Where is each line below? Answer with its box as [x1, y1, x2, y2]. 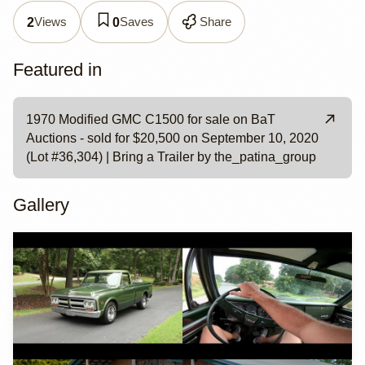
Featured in [13, 59, 102, 81]
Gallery [13, 194, 69, 215]
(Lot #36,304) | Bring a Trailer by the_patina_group [26, 149, 316, 164]
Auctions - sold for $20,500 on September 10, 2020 [26, 130, 319, 145]
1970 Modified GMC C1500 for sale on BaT [26, 112, 275, 126]
